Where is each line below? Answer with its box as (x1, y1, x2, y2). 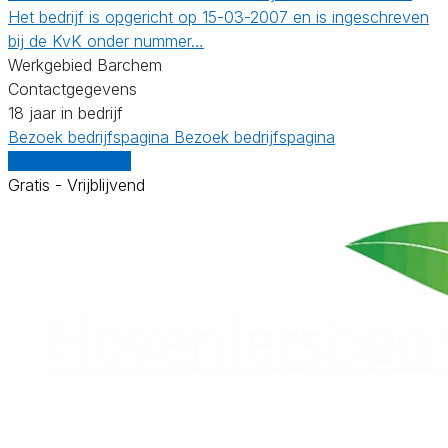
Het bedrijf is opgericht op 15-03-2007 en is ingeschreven (8, 6, 429, 27)
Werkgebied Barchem (8, 54, 162, 75)
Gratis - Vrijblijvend (8, 174, 145, 195)
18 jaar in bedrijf (8, 102, 123, 123)
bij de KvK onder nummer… (8, 30, 204, 51)
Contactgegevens (8, 78, 137, 99)
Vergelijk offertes (8, 150, 131, 171)
